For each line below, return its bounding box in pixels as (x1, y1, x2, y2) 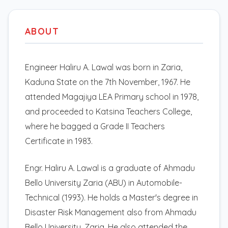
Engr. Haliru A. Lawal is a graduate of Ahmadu (25, 162, 195, 173)
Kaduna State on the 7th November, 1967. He (25, 76, 190, 87)
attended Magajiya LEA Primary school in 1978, (25, 91, 198, 102)
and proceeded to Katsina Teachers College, (25, 106, 192, 117)
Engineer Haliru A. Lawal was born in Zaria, (25, 62, 182, 72)
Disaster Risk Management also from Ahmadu (25, 207, 196, 217)
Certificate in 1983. (25, 135, 93, 146)
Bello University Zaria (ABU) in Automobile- (25, 177, 182, 188)
